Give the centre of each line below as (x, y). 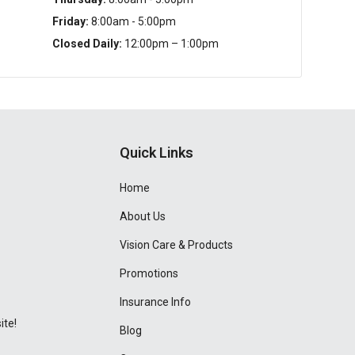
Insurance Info (156, 302)
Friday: (70, 21)
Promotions (149, 273)
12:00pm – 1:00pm (170, 44)
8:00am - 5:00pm (132, 21)
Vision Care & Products (177, 245)
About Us (143, 216)
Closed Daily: (87, 44)
